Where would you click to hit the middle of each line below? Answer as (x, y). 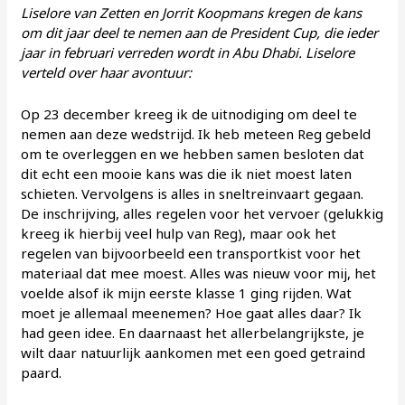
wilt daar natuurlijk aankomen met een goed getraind (193, 353)
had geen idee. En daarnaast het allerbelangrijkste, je (193, 333)
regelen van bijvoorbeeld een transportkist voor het (191, 254)
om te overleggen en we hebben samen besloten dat (193, 154)
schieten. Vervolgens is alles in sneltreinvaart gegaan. (193, 194)
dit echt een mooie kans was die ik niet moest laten (187, 174)
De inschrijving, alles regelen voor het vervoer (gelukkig (202, 214)
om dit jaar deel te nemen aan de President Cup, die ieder (200, 33)
